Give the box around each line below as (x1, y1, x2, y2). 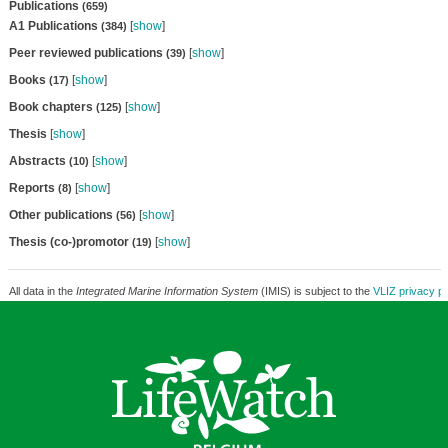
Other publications (8, 208, 116, 222)
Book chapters (8, 100, 96, 114)
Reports (8, 181, 58, 195)
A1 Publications (8, 19, 101, 33)
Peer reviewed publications (8, 46, 166, 60)
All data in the (8, 285, 76, 297)
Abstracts (8, 154, 69, 168)
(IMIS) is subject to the (257, 285, 373, 297)
